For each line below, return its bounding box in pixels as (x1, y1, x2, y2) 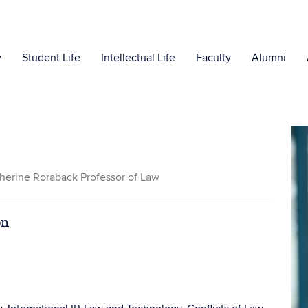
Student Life (22, 51, 80, 65)
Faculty (196, 51, 231, 65)
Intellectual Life (101, 51, 175, 65)
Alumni (252, 51, 286, 65)
